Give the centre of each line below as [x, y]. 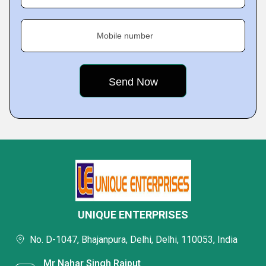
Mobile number [125, 36]
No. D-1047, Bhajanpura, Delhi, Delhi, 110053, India [134, 240]
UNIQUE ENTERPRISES [133, 215]
